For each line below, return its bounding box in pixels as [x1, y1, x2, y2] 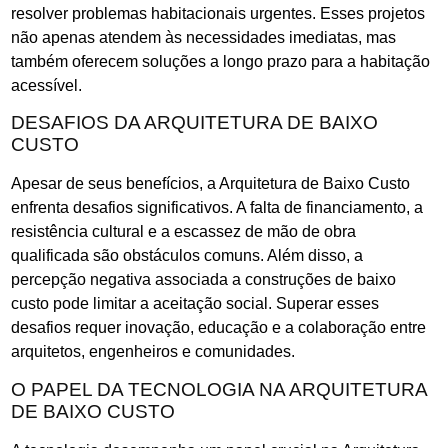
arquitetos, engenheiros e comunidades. [11, 343, 295, 361]
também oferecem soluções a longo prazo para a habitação [11, 52, 430, 70]
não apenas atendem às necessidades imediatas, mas [11, 28, 396, 46]
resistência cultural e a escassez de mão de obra [11, 223, 356, 241]
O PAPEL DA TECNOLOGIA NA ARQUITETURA [11, 378, 427, 400]
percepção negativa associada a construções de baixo [11, 271, 396, 289]
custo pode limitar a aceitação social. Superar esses [11, 295, 379, 313]
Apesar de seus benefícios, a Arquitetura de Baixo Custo [11, 175, 410, 193]
